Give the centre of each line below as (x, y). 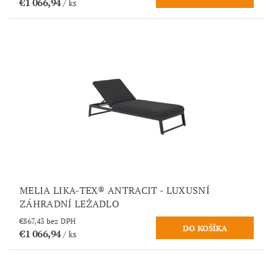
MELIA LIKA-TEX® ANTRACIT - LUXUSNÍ (115, 191)
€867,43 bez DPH (61, 221)
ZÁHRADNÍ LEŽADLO (70, 204)
